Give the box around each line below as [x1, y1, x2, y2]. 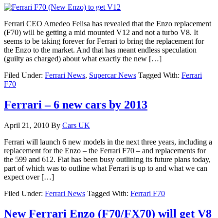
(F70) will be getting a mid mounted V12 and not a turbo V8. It [4, 28, 198, 36]
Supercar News [89, 71, 136, 79]
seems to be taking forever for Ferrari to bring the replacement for [4, 36, 204, 45]
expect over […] [4, 172, 54, 181]
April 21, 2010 [4, 121, 49, 129]
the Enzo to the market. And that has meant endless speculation [4, 45, 197, 54]
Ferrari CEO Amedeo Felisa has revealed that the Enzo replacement [4, 19, 211, 28]
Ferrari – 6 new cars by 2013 [4, 98, 147, 111]
